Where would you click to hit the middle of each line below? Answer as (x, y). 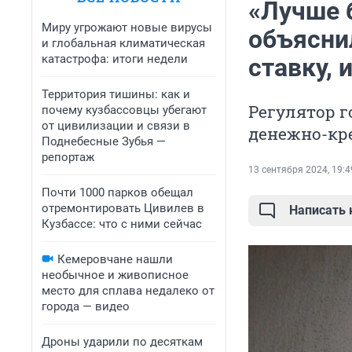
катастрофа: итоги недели (115, 59)
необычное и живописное (115, 275)
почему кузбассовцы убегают (124, 110)
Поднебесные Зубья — (104, 141)
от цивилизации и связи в (116, 126)
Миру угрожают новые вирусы (127, 27)
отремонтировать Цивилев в (123, 208)
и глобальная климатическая (123, 43)
